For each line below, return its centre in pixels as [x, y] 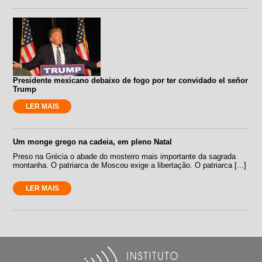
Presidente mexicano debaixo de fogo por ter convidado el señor [131, 80]
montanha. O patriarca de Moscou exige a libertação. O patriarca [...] [130, 165]
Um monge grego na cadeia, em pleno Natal [93, 142]
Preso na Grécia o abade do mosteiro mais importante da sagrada [125, 156]
